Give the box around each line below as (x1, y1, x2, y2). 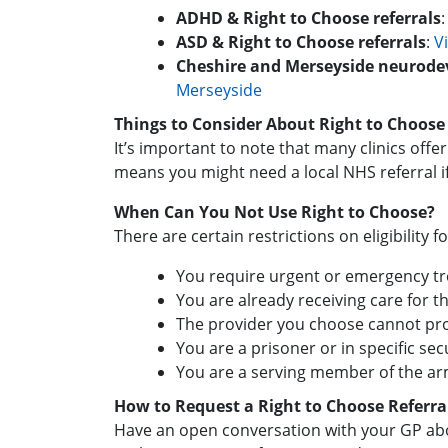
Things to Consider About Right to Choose (114, 113, 445, 135)
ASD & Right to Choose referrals (176, 31, 426, 53)
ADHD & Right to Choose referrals (176, 7, 441, 29)
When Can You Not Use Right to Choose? (114, 201, 435, 223)
